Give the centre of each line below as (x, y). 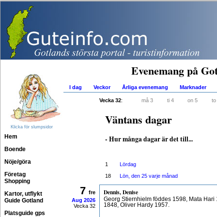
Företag (15, 174)
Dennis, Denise (121, 192)
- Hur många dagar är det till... (149, 139)
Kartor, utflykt (23, 194)
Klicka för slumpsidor (31, 127)
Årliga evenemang (145, 87)
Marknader (193, 87)
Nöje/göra (18, 162)
